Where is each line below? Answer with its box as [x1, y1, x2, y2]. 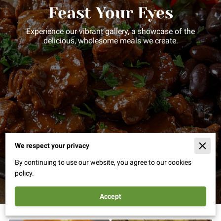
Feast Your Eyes [48, 4, 173, 23]
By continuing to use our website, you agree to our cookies [14, 158, 191, 167]
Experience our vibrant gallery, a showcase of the [26, 27, 195, 37]
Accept [100, 192, 121, 201]
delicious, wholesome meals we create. [43, 36, 178, 46]
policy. [14, 169, 34, 178]
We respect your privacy [14, 142, 89, 150]
